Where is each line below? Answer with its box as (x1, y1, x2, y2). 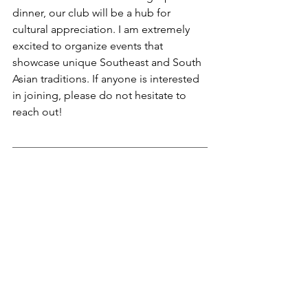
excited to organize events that (12, 39, 166, 53)
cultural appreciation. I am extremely (12, 23, 192, 36)
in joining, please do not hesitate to (12, 89, 189, 102)
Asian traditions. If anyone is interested (12, 72, 202, 86)
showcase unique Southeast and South (12, 56, 204, 69)
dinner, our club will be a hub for (12, 6, 173, 20)
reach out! (12, 105, 63, 119)
